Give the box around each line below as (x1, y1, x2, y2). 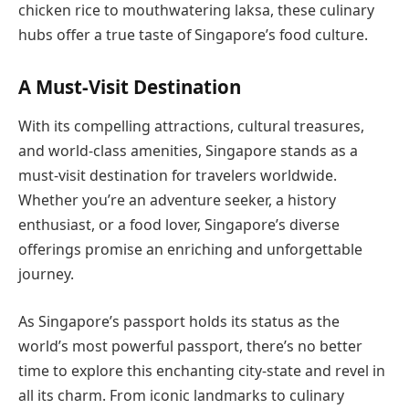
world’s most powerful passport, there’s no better (18, 335, 362, 356)
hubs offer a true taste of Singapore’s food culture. (18, 25, 368, 46)
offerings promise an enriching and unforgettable (18, 239, 362, 260)
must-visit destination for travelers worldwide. (18, 165, 337, 186)
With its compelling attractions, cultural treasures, (18, 116, 364, 137)
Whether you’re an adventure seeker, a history (18, 190, 336, 211)
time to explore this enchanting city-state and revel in (18, 360, 385, 381)
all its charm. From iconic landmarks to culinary (18, 384, 344, 405)
